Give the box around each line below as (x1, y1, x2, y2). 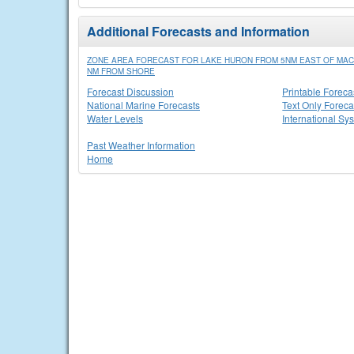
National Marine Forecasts (87, 98, 200, 111)
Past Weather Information (87, 138, 195, 152)
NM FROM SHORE (87, 66, 155, 77)
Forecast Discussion (87, 85, 174, 98)
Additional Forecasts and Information (87, 22, 310, 40)
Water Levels (87, 111, 143, 125)
